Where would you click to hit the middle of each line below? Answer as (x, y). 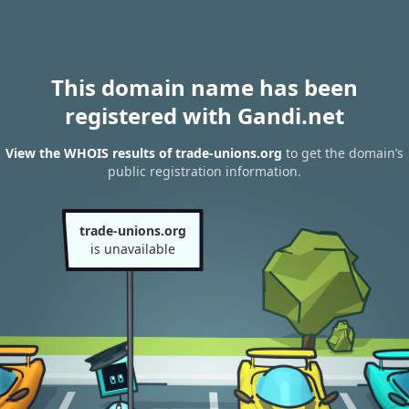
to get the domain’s (343, 153)
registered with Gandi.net (204, 115)
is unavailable (132, 249)
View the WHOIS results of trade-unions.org (144, 153)
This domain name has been (204, 87)
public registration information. (204, 172)
